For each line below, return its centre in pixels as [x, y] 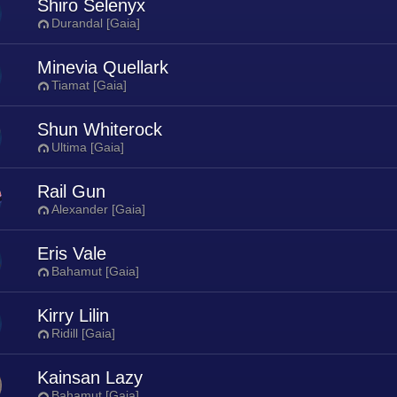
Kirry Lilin [73, 315]
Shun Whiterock [100, 129]
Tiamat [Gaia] [89, 85]
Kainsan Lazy [90, 378]
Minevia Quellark [103, 67]
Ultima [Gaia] [88, 147]
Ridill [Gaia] [83, 333]
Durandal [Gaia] [96, 23]
